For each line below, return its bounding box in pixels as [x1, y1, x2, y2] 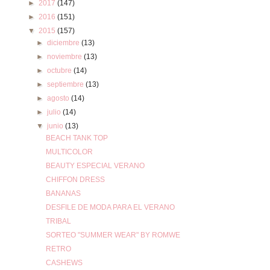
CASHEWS [45, 259, 83, 267]
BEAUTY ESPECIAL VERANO [45, 162, 145, 170]
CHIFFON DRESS [45, 175, 105, 184]
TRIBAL [45, 217, 71, 225]
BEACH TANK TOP [45, 134, 108, 142]
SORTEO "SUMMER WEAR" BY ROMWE [45, 231, 180, 239]
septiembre [47, 80, 86, 89]
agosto [47, 94, 72, 102]
